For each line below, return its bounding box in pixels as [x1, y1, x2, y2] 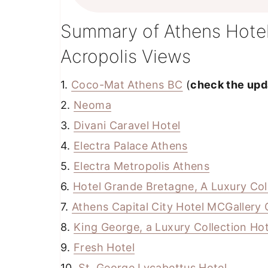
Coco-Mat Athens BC [71, 78, 183, 91]
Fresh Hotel [74, 240, 135, 254]
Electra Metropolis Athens [74, 159, 210, 172]
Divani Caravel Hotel [74, 118, 181, 132]
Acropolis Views [60, 45, 191, 67]
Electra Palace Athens [74, 139, 188, 152]
